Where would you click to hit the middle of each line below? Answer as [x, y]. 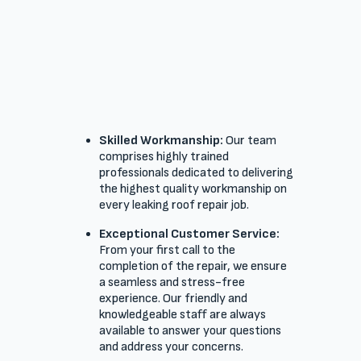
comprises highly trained [164, 157]
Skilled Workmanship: [162, 141]
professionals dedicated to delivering [196, 173]
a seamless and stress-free [172, 283]
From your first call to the [167, 251]
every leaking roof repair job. [174, 205]
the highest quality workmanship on [193, 189]
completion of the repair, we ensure [193, 267]
